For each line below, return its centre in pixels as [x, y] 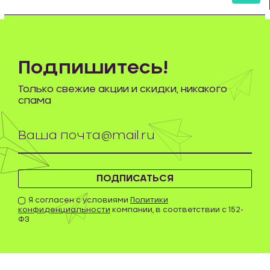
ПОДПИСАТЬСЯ [135, 178]
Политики [149, 200]
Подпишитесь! [93, 68]
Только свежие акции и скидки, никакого [123, 89]
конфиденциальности [64, 210]
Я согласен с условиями [79, 200]
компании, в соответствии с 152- [177, 210]
